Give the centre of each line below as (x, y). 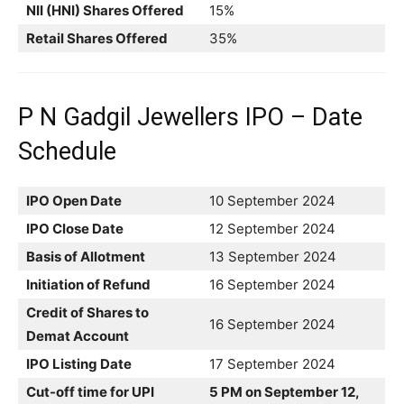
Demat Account (78, 335)
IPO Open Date (74, 200)
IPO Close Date (75, 228)
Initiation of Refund (88, 284)
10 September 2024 (272, 200)
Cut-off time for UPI (90, 391)
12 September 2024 (272, 228)
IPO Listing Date (79, 363)
